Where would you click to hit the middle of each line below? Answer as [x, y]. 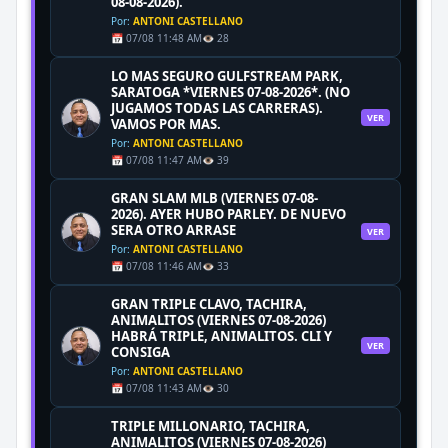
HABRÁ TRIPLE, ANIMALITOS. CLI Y [221, 335]
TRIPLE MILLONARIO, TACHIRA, [210, 425]
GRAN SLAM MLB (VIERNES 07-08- [214, 197]
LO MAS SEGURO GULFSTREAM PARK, [227, 75]
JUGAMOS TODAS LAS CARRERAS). [217, 107]
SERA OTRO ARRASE [173, 229]
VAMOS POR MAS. [166, 123]
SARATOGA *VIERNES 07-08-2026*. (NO [230, 91]
